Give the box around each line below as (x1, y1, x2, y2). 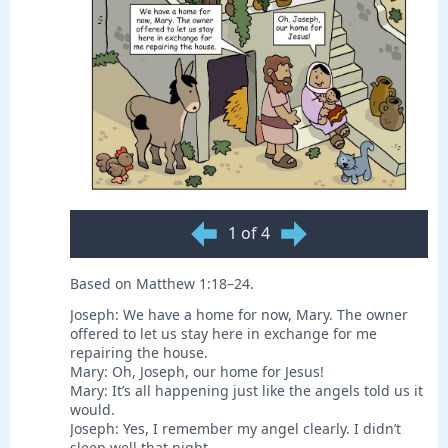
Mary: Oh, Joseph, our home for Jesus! (70, 362, 324, 382)
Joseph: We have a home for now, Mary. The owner (70, 305, 408, 325)
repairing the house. (70, 343, 208, 363)
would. (70, 400, 115, 420)
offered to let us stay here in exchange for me (70, 324, 377, 344)
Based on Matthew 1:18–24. (70, 274, 254, 294)
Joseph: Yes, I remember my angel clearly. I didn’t (70, 419, 401, 439)
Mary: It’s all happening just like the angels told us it (70, 381, 423, 401)
